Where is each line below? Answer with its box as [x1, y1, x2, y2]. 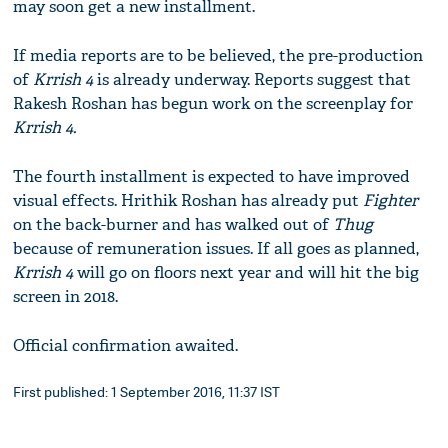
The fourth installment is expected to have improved [13, 165, 411, 187]
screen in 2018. [13, 285, 119, 307]
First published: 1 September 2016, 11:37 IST [13, 381, 281, 401]
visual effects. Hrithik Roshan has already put [13, 189, 364, 211]
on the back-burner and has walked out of [13, 213, 334, 235]
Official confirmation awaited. [13, 334, 239, 356]
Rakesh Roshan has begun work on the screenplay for [13, 92, 414, 114]
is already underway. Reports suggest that [93, 68, 412, 90]
